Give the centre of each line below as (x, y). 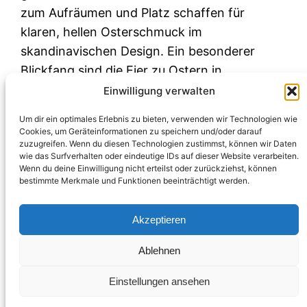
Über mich (251, 284)
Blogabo (198, 284)
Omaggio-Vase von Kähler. (98, 108)
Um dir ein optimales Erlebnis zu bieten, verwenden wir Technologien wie (158, 119)
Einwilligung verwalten (159, 91)
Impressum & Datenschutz (97, 284)
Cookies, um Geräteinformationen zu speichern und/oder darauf (140, 131)
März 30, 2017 (58, 126)
